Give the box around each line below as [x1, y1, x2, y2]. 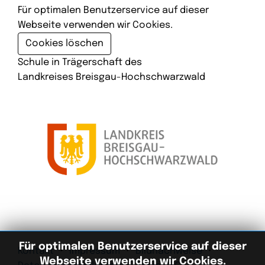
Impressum [69, 246, 120, 257]
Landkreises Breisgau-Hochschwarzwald [18, 72, 205, 82]
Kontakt [18, 246, 54, 257]
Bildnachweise [135, 246, 202, 257]
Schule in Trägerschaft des [18, 57, 142, 67]
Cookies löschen [25, 38, 104, 49]
